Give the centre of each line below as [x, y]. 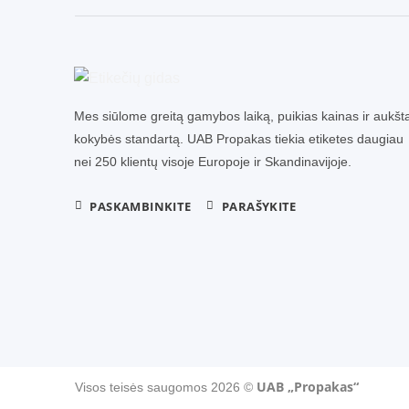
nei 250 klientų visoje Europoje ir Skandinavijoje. [212, 161]
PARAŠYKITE [259, 206]
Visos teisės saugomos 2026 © [166, 388]
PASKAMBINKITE [141, 206]
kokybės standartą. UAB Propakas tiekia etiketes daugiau [238, 138]
